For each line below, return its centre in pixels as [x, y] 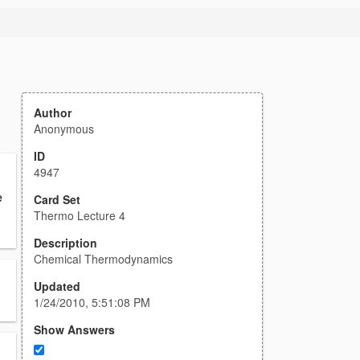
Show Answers [74, 329]
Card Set [57, 199]
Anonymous [64, 129]
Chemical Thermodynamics [103, 259]
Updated [57, 286]
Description [65, 243]
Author [53, 112]
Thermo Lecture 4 [80, 215]
